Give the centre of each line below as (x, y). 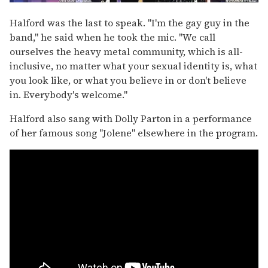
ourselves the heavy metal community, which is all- (126, 52)
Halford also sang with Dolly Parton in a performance (131, 119)
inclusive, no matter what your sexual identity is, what (133, 66)
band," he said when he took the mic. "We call (112, 37)
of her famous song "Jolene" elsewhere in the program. (134, 133)
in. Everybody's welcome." (68, 95)
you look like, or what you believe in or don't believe (128, 80)
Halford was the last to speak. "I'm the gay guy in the (130, 23)
